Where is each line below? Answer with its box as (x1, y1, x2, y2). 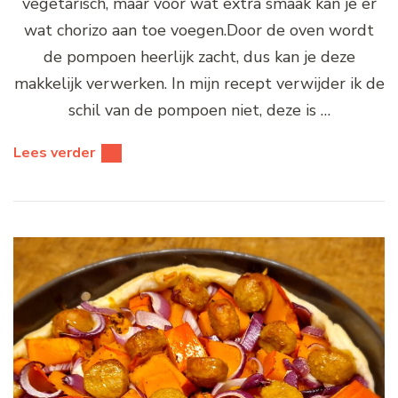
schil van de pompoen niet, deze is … (68, 99, 330, 121)
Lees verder (13, 142, 95, 163)
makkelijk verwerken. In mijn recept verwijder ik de (13, 72, 385, 94)
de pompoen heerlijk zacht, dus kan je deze (43, 45, 355, 68)
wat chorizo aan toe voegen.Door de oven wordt (24, 19, 374, 41)
